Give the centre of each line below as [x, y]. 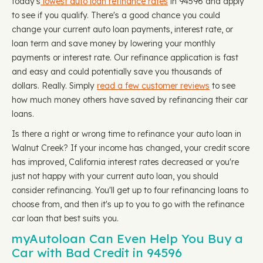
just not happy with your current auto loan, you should [115, 176]
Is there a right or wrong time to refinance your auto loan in [127, 134]
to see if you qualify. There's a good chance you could [116, 15]
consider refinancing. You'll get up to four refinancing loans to [130, 190]
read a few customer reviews [153, 86]
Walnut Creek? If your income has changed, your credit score [131, 148]
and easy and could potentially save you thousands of [117, 72]
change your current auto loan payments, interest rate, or [122, 29]
